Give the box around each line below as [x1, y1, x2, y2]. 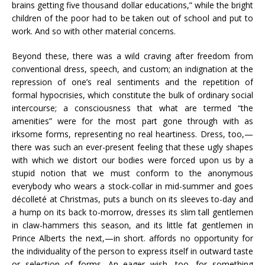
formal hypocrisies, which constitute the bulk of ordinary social [12, 89, 253, 101]
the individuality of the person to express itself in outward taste [12, 245, 253, 257]
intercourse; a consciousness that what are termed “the [12, 102, 253, 114]
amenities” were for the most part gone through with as [12, 115, 253, 127]
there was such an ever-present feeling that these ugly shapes [12, 141, 253, 153]
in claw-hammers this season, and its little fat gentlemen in [12, 219, 253, 231]
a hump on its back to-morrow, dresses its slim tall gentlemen [12, 206, 253, 218]
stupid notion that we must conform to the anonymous [12, 167, 253, 179]
